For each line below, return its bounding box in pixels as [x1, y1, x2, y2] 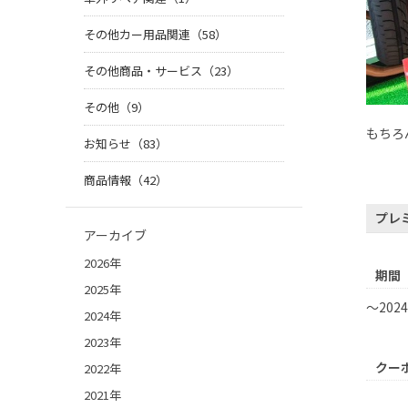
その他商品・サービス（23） [84, 62, 239, 80]
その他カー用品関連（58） [84, 25, 227, 44]
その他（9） [84, 98, 149, 117]
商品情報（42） [84, 171, 168, 189]
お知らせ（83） [84, 135, 168, 153]
